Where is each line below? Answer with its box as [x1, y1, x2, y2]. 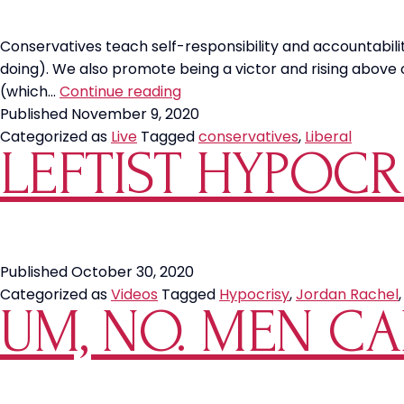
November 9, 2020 [71, 104, 199, 124]
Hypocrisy [219, 284, 289, 305]
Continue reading [60, 81, 181, 102]
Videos [111, 284, 158, 305]
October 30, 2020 [71, 262, 194, 282]
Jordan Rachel [296, 284, 399, 305]
